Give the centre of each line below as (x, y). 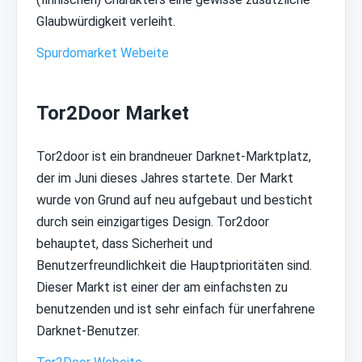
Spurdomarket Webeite (103, 53)
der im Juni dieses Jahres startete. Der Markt (165, 179)
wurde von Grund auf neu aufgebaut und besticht (175, 200)
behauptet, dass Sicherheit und (124, 244)
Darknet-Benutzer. (88, 331)
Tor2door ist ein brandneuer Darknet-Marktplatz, (174, 157)
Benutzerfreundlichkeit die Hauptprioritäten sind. (174, 266)
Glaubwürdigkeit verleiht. (106, 22)
